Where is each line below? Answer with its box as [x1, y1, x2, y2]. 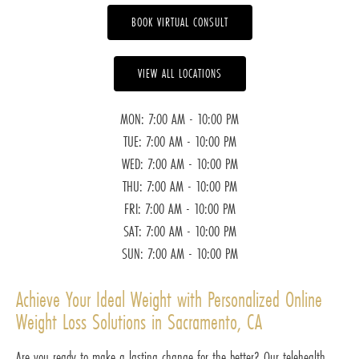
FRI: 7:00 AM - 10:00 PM [123, 198, 236, 220]
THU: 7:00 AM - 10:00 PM [122, 175, 237, 197]
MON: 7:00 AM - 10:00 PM [120, 108, 239, 130]
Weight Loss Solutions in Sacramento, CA [16, 308, 262, 337]
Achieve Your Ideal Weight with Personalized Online [16, 285, 322, 314]
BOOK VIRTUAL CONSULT [131, 14, 228, 31]
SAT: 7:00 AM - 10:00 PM [123, 220, 236, 242]
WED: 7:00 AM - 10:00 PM [121, 153, 238, 175]
